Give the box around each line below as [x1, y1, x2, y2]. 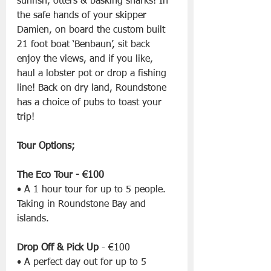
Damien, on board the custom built [17, 25, 168, 36]
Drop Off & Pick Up [17, 243, 99, 253]
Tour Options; [17, 142, 75, 152]
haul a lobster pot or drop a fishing [17, 69, 169, 79]
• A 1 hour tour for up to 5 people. [17, 185, 169, 195]
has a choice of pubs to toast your [17, 98, 165, 108]
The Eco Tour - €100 [17, 171, 104, 181]
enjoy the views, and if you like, [17, 54, 156, 65]
